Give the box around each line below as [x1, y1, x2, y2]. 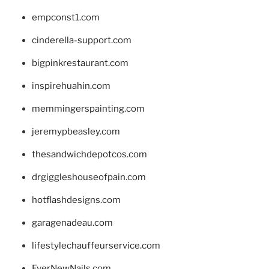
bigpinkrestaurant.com [31, 58, 128, 69]
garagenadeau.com [31, 217, 113, 229]
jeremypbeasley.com [31, 126, 120, 138]
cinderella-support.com [31, 35, 131, 46]
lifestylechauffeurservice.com [31, 240, 160, 252]
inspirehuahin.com [31, 80, 110, 92]
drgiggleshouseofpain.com [31, 172, 146, 183]
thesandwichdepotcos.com [31, 149, 147, 160]
